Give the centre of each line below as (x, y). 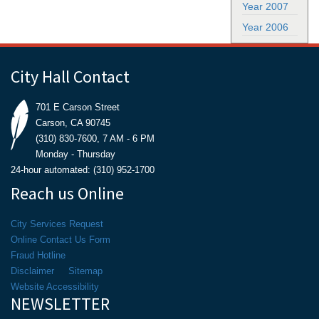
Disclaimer (32, 271)
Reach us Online (67, 193)
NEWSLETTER (60, 304)
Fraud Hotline (38, 255)
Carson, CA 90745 (73, 123)
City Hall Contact (70, 77)
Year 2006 (265, 27)
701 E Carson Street (78, 107)
